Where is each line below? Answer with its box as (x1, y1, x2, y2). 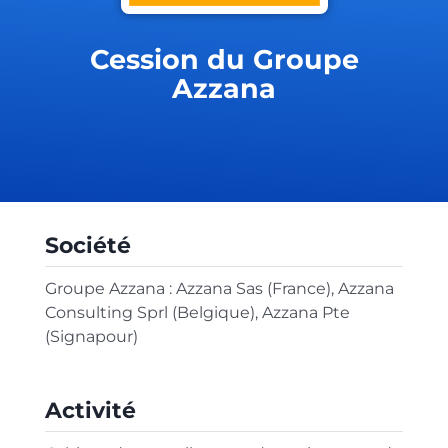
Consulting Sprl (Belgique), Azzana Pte (44, 303, 350, 323)
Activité (44, 396, 136, 425)
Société (44, 231, 131, 260)
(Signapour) (44, 327, 138, 347)
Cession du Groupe (89, 42, 359, 76)
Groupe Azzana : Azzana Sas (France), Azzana (44, 279, 394, 299)
